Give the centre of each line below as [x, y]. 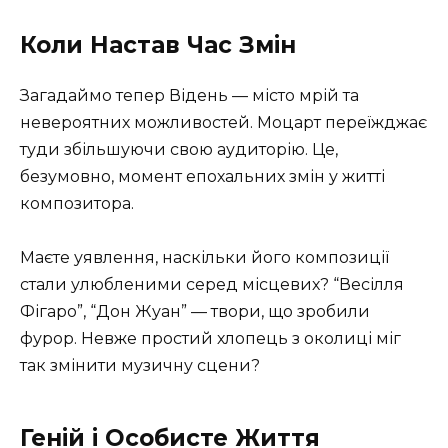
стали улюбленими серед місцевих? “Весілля [212, 285]
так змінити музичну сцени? [140, 366]
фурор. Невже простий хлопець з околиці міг [210, 339]
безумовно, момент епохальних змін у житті [202, 177]
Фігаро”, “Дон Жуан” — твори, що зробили [195, 312]
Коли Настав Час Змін [158, 45]
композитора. [77, 204]
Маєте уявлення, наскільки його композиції [204, 258]
